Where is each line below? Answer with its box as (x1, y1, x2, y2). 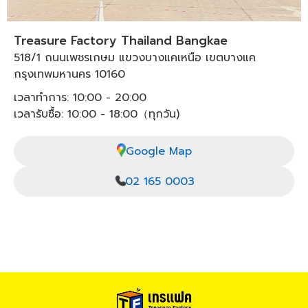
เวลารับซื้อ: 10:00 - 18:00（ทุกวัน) (14, 106, 179, 123)
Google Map (125, 143, 192, 160)
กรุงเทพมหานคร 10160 (14, 66, 125, 83)
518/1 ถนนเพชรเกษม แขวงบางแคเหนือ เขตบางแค (14, 49, 256, 67)
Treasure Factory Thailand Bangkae (14, 32, 228, 50)
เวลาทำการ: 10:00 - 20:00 (14, 89, 146, 107)
